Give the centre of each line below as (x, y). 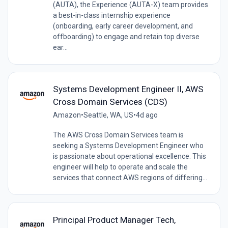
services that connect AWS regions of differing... (130, 178)
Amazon (67, 115)
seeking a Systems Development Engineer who (128, 146)
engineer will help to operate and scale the (120, 167)
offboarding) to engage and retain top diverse (126, 37)
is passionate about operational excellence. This (129, 156)
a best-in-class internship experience (111, 16)
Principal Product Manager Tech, (114, 220)
